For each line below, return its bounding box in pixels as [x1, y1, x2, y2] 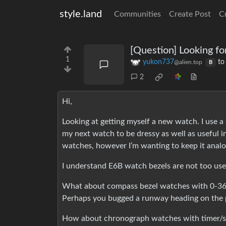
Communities [114, 10, 161, 18]
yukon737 [143, 59, 174, 66]
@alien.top [174, 59, 202, 66]
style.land [60, 9, 102, 19]
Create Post [169, 10, 211, 18]
